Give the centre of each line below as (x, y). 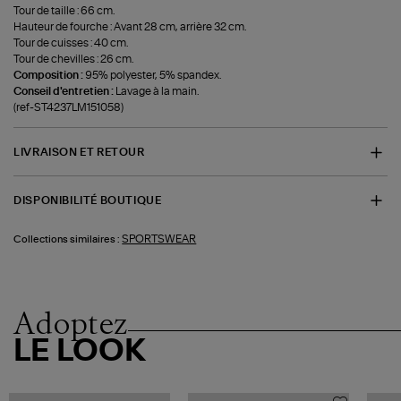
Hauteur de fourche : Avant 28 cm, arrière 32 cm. (130, 27)
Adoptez (71, 324)
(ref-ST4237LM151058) (69, 108)
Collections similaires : (67, 240)
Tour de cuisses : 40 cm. (71, 43)
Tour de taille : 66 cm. (64, 11)
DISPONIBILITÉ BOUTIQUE (88, 200)
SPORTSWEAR (159, 239)
